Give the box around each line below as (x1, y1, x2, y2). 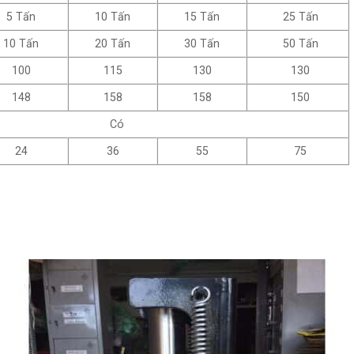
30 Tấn (184, 37, 220, 51)
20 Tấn (95, 37, 130, 51)
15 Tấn (184, 10, 220, 24)
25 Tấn (282, 10, 318, 24)
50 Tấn (282, 37, 318, 51)
